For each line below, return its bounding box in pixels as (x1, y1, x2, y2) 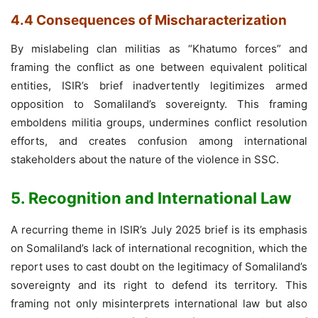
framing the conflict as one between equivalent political (11, 60, 307, 74)
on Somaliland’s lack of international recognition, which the (11, 241, 307, 255)
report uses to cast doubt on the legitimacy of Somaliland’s (11, 259, 307, 273)
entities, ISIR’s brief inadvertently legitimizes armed (11, 78, 307, 92)
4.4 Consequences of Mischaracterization (11, 11, 287, 28)
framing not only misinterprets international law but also (11, 296, 307, 310)
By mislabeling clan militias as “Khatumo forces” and (11, 41, 307, 55)
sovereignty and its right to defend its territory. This (11, 278, 307, 292)
